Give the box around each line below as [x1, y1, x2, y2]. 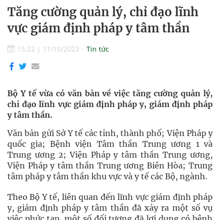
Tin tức [86, 44, 109, 54]
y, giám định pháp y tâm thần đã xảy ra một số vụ [7, 203, 213, 213]
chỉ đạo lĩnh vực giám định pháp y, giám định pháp [7, 99, 213, 109]
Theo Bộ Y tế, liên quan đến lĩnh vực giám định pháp [7, 192, 213, 202]
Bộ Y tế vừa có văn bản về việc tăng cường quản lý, [7, 88, 213, 98]
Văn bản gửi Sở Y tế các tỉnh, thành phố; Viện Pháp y [7, 128, 213, 138]
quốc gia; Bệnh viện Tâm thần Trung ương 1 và [7, 139, 213, 149]
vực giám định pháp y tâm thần [7, 21, 190, 36]
